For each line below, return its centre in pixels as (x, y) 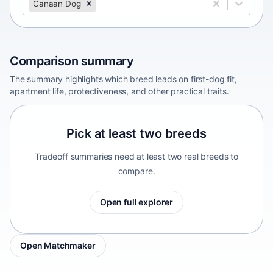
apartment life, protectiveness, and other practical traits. (119, 91)
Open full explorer (136, 202)
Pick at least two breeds (136, 133)
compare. (136, 171)
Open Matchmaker (58, 245)
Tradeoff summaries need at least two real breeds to (136, 156)
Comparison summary (72, 61)
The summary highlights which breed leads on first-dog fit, (123, 79)
